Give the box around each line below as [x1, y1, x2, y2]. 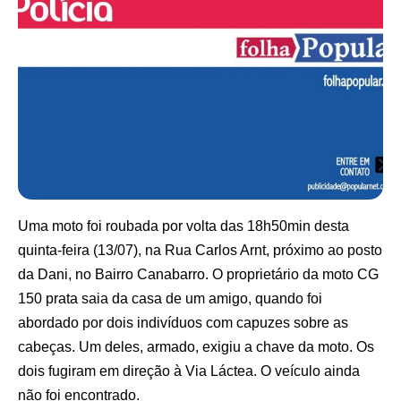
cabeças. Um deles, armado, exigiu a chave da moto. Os [18, 338, 374, 354]
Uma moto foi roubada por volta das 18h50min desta [18, 218, 349, 234]
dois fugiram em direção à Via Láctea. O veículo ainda [18, 363, 360, 379]
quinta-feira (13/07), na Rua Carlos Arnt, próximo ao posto [18, 242, 382, 258]
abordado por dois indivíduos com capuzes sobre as [18, 314, 348, 330]
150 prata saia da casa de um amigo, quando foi [18, 290, 322, 306]
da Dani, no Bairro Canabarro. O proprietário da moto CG [18, 266, 379, 282]
